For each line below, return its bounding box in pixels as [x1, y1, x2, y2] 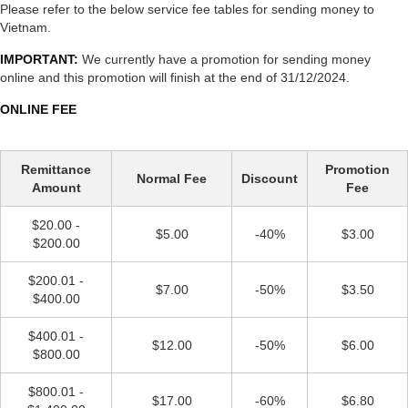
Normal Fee [137, 171, 207, 186]
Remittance [21, 162, 91, 177]
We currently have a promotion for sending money [78, 52, 371, 66]
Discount [241, 171, 298, 186]
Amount [31, 180, 81, 195]
